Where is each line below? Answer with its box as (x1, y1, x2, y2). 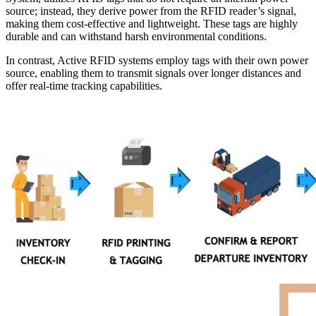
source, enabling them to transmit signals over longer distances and (6, 66, 301, 79)
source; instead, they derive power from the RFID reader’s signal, (6, 4, 296, 17)
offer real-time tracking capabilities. (6, 79, 165, 92)
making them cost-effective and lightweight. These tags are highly (6, 17, 298, 30)
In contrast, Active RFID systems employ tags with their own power (6, 54, 308, 66)
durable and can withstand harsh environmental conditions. (6, 30, 267, 42)
